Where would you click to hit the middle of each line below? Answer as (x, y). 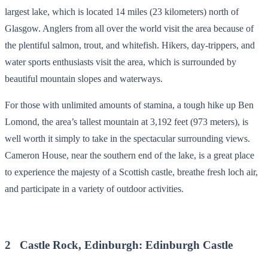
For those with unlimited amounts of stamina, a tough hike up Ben (129, 105)
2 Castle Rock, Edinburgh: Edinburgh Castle (119, 245)
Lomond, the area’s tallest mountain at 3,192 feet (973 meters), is (127, 122)
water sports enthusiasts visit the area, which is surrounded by (121, 62)
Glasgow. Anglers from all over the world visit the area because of (129, 29)
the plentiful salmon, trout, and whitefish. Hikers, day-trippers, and (130, 45)
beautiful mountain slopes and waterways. (84, 79)
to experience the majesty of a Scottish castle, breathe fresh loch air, (131, 172)
